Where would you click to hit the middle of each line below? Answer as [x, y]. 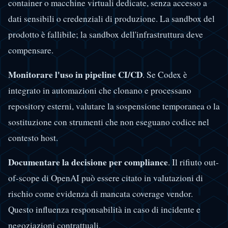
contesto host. [33, 138]
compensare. [31, 50]
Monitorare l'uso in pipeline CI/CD [75, 75]
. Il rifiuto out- [193, 162]
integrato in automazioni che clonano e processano [100, 91]
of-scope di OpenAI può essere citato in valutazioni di [106, 178]
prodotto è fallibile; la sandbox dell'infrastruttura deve [106, 34]
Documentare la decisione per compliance [88, 162]
